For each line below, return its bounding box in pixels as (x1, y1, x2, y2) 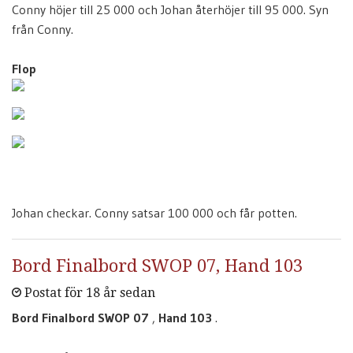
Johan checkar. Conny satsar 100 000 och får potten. (12, 205, 297, 221)
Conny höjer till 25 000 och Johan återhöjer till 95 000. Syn (12, 2, 329, 17)
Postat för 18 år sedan (21, 285, 155, 300)
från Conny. (12, 21, 73, 37)
